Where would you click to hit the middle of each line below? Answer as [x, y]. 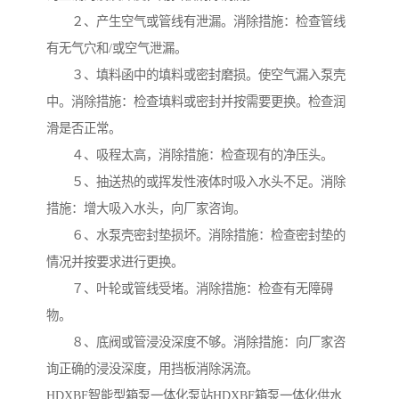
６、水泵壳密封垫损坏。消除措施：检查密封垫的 [196, 236]
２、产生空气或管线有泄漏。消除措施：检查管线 [196, 22]
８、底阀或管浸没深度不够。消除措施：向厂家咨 [196, 342]
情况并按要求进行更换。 [115, 262]
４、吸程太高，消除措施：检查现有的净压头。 [190, 155]
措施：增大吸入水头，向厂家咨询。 [146, 209]
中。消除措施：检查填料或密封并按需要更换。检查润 [196, 102]
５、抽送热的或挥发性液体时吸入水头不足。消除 [196, 182]
